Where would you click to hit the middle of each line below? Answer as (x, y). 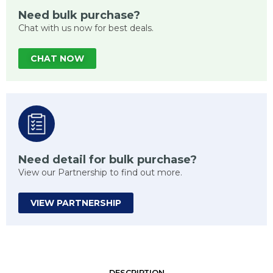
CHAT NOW (57, 58)
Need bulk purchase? (79, 15)
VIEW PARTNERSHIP (76, 203)
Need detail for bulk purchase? (108, 159)
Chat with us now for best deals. (86, 28)
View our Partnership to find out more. (100, 172)
